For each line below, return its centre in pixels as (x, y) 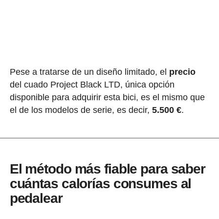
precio (182, 72)
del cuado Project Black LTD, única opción (92, 84)
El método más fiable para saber (107, 169)
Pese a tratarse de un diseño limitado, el (89, 72)
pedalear (36, 198)
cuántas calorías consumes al (100, 183)
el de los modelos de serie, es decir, (81, 110)
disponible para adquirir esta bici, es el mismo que (107, 97)
